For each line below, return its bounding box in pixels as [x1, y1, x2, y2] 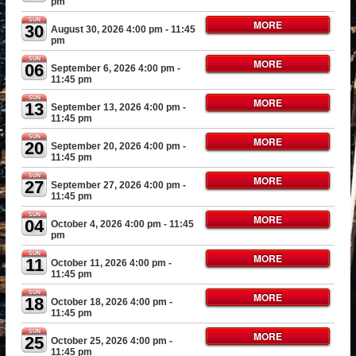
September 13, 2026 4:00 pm [51, 102, 181, 113]
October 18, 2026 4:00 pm [51, 296, 168, 308]
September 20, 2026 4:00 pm [51, 141, 181, 152]
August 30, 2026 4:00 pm [51, 24, 164, 35]
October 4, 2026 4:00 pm [51, 219, 162, 230]
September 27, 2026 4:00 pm [51, 180, 181, 191]
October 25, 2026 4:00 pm [51, 335, 168, 346]
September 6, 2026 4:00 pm [51, 63, 176, 74]
